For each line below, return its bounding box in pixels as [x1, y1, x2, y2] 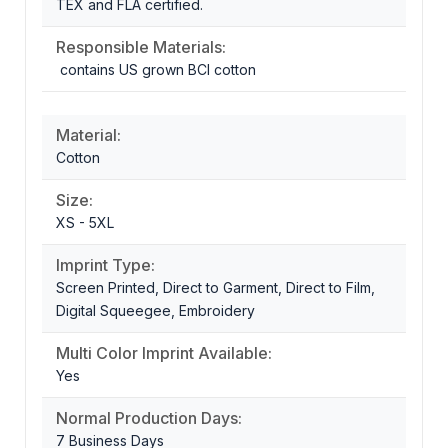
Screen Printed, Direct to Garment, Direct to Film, [56, 278, 375, 296]
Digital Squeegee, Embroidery [56, 301, 255, 319]
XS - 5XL [56, 213, 114, 231]
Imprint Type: [56, 254, 155, 275]
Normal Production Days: [56, 407, 242, 428]
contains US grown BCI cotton [56, 60, 256, 78]
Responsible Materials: [56, 36, 226, 57]
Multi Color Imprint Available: [56, 342, 272, 363]
